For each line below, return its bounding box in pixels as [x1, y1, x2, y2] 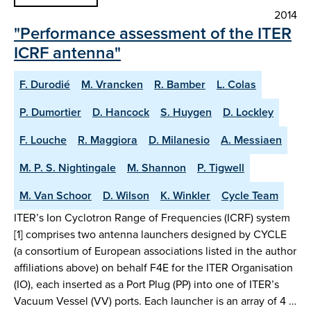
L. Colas [217, 76, 256, 92]
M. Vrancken [81, 76, 143, 92]
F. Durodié [19, 76, 70, 92]
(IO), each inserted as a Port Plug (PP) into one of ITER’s [14, 276, 279, 292]
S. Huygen [160, 103, 212, 120]
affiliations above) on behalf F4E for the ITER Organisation [14, 259, 293, 276]
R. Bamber [154, 76, 205, 92]
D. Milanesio [149, 131, 210, 148]
